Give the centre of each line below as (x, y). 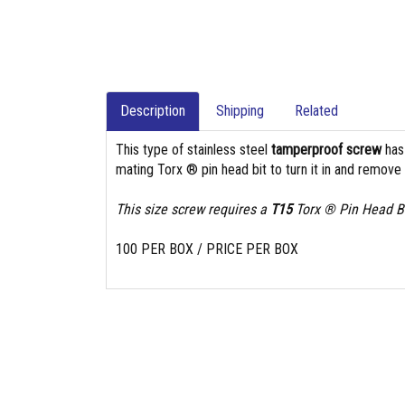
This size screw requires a (193, 209)
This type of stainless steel (193, 150)
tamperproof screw (326, 150)
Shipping (240, 111)
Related (316, 111)
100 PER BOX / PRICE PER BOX (207, 249)
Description (153, 111)
